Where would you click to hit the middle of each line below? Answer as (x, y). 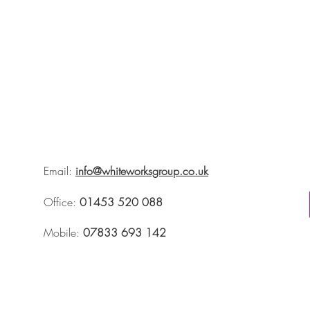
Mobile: (63, 232)
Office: (62, 202)
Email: (60, 171)
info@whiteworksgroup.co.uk (142, 171)
